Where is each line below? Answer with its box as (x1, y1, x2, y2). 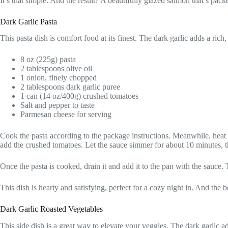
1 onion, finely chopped (20, 73, 97, 82)
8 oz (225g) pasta (20, 55, 76, 64)
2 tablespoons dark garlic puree (20, 82, 120, 92)
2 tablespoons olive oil (20, 64, 92, 73)
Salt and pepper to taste (20, 101, 95, 110)
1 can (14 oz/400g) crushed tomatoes (20, 92, 138, 101)
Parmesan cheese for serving (20, 110, 111, 119)
